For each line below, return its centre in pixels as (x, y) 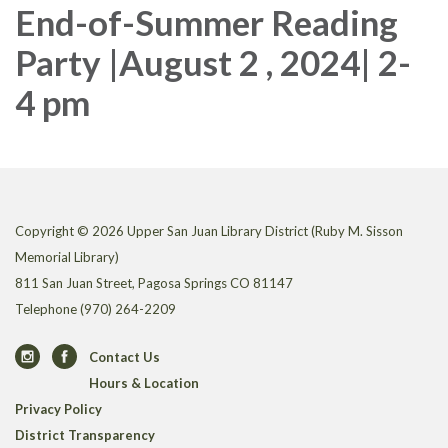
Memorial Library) (67, 257)
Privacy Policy (58, 409)
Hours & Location (144, 383)
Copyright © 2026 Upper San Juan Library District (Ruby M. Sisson (209, 231)
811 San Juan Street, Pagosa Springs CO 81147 (154, 283)
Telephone (46, 309)
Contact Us (124, 357)
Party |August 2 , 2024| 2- (213, 62)
